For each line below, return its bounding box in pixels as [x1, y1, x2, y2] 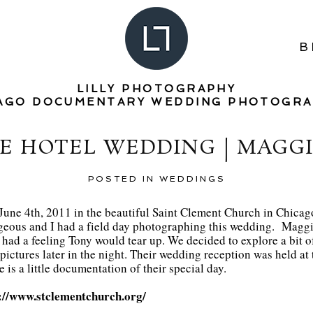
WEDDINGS [159, 174, 226, 184]
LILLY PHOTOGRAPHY [76, 82, 237, 95]
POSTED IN [87, 174, 159, 184]
